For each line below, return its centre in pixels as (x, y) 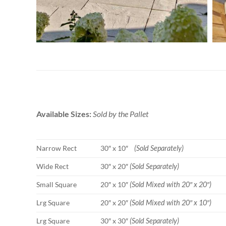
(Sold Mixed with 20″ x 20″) (171, 184)
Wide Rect (52, 166)
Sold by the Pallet (121, 114)
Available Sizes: (65, 114)
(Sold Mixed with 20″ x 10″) (171, 202)
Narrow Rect (56, 148)
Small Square (56, 184)
